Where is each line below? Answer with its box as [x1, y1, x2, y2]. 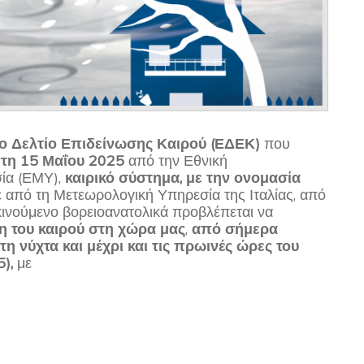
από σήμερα [192, 219, 279, 239]
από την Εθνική [128, 151, 228, 171]
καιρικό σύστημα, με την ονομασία [65, 168, 301, 188]
